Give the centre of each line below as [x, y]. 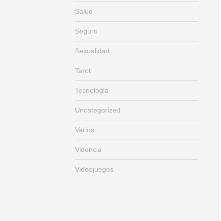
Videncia [88, 149]
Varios [85, 130]
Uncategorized [98, 110]
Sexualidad [92, 51]
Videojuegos [94, 169]
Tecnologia [92, 90]
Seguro [86, 31]
